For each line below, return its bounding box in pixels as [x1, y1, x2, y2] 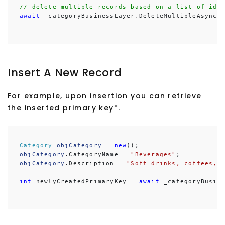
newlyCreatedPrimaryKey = [32, 178, 139, 185]
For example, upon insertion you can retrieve [8, 91, 202, 101]
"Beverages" [131, 151, 176, 158]
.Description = [65, 160, 127, 167]
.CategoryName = [65, 151, 131, 158]
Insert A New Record [8, 65, 122, 80]
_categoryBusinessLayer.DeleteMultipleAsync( [40, 13, 221, 20]
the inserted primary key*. [8, 103, 121, 114]
